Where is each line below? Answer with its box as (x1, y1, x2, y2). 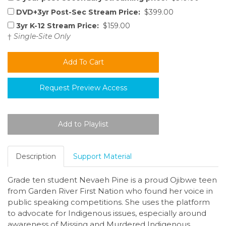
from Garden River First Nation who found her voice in (8, 186, 213, 196)
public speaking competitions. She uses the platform (8, 197, 210, 207)
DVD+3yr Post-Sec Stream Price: (16, 7, 140, 17)
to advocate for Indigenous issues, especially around (8, 208, 206, 218)
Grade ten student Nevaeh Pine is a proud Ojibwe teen (8, 175, 217, 185)
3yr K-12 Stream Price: (16, 21, 99, 31)
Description (16, 152, 56, 161)
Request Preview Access (39, 83, 127, 93)
